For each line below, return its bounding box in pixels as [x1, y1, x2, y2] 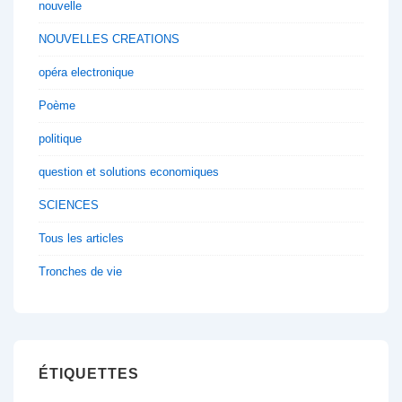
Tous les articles [39, 232, 124, 246]
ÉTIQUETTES [39, 366, 139, 382]
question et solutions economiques [39, 165, 219, 179]
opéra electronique [39, 66, 134, 80]
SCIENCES [39, 198, 99, 213]
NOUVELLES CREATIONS [39, 32, 179, 47]
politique [39, 132, 82, 146]
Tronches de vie [39, 265, 122, 279]
